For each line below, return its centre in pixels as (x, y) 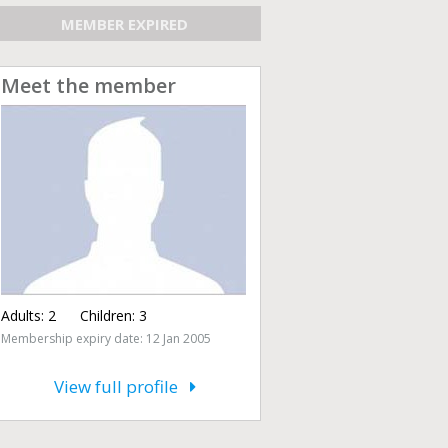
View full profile (121, 386)
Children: (97, 315)
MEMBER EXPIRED (124, 23)
